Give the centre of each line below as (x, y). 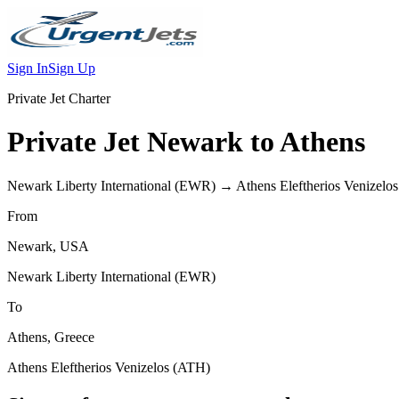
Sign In (28, 68)
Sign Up (72, 68)
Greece (74, 337)
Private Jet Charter (59, 98)
